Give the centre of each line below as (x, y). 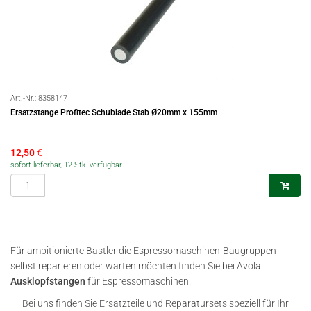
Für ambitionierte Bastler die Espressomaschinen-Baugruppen (143, 251)
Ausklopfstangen (48, 281)
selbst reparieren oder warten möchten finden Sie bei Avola (136, 266)
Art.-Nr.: (24, 98)
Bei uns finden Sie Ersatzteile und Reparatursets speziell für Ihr (155, 303)
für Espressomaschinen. (138, 281)
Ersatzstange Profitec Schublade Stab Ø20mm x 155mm (114, 112)
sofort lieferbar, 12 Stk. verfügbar (66, 165)
